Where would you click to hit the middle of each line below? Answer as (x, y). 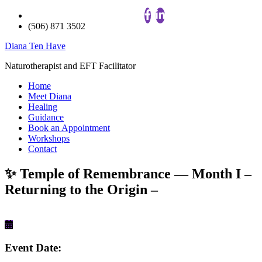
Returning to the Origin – (81, 189)
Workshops (49, 138)
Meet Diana (50, 96)
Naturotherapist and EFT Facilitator (70, 66)
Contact (42, 149)
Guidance (46, 117)
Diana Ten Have (35, 46)
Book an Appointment (69, 128)
